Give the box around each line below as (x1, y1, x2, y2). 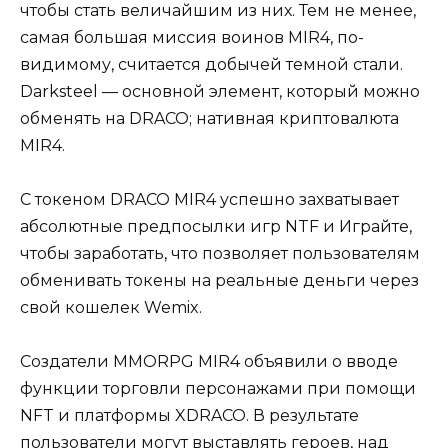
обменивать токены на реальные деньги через (20, 271, 419, 291)
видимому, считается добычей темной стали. (20, 55, 403, 75)
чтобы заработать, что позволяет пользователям (20, 244, 420, 264)
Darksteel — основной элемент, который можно (20, 82, 420, 102)
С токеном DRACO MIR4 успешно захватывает (20, 190, 399, 210)
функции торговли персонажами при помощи (20, 379, 416, 399)
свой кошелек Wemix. (20, 298, 202, 318)
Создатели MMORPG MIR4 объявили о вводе (20, 352, 398, 372)
